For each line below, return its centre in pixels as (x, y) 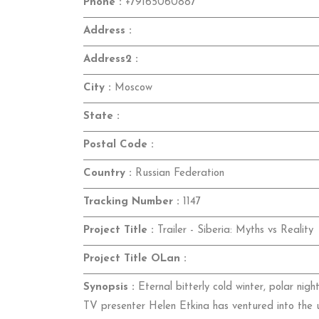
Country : (108, 174)
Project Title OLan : (135, 259)
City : (97, 88)
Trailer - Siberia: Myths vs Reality (234, 231)
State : (101, 117)
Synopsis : (109, 288)
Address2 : (111, 60)
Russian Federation (178, 174)
